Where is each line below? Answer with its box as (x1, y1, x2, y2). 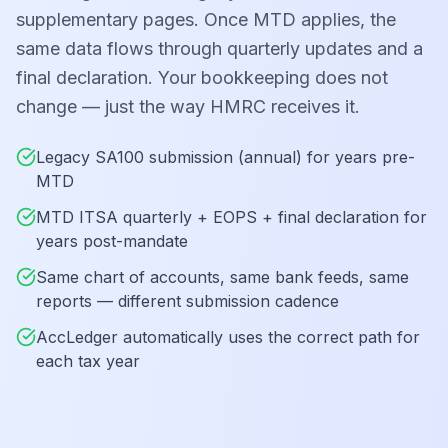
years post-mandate (36, 231, 188, 251)
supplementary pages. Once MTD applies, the (16, 9, 396, 30)
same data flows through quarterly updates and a (16, 38, 423, 59)
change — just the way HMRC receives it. (16, 96, 360, 117)
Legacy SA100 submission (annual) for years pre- (36, 147, 415, 167)
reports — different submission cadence (36, 291, 339, 311)
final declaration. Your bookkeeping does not (16, 67, 388, 88)
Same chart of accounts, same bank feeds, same (36, 267, 409, 287)
